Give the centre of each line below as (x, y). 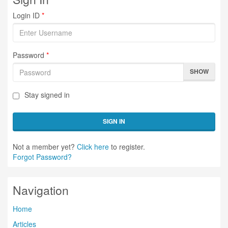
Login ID (26, 15)
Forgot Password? (42, 157)
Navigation (41, 190)
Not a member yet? (45, 147)
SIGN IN (114, 121)
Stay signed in (47, 95)
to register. (127, 147)
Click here (93, 147)
